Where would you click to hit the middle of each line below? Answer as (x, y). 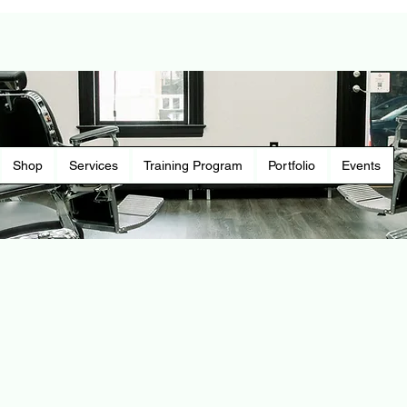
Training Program (194, 165)
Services (93, 165)
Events (361, 165)
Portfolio (292, 165)
